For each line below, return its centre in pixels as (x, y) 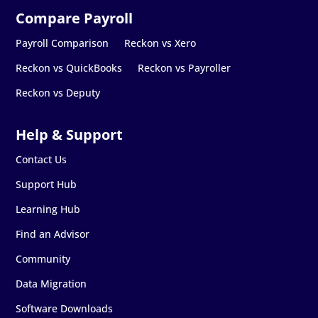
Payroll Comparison (62, 43)
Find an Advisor (53, 234)
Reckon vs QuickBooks (69, 68)
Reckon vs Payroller (185, 68)
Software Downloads (65, 309)
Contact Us (42, 160)
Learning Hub (48, 209)
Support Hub (46, 185)
